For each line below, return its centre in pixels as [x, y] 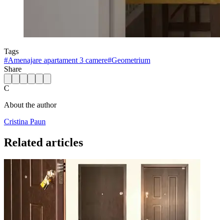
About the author [30, 105]
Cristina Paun [25, 121]
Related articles [43, 142]
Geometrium [131, 60]
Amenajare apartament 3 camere [58, 60]
